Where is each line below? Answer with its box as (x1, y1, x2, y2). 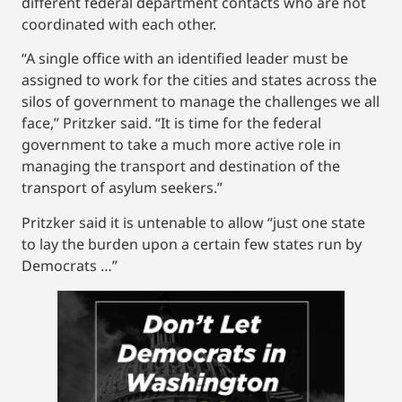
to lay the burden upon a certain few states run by (22, 233, 362, 254)
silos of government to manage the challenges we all (22, 92, 380, 112)
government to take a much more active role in (22, 135, 341, 155)
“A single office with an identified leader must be (22, 48, 348, 69)
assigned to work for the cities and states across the (22, 70, 377, 91)
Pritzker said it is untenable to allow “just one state (22, 212, 365, 232)
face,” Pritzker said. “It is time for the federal (22, 113, 321, 134)
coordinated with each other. (22, 13, 216, 34)
